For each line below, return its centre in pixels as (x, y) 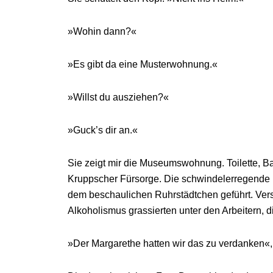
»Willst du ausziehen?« (118, 97)
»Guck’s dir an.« (102, 130)
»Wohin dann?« (102, 31)
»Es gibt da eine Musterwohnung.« (142, 64)
